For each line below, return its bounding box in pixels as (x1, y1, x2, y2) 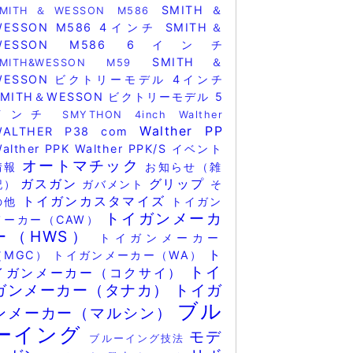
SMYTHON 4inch (62, 109, 179, 121)
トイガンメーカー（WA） (53, 248, 208, 262)
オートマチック (21, 156, 146, 175)
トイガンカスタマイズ (21, 193, 172, 209)
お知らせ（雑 (145, 160, 223, 173)
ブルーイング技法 (89, 333, 190, 344)
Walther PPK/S (74, 142, 172, 155)
